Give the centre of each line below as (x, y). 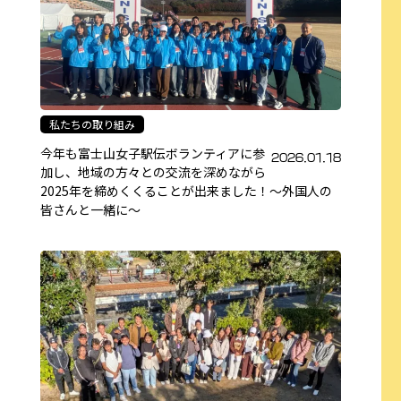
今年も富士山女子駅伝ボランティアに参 (153, 153)
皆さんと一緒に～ (90, 209)
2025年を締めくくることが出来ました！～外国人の (186, 190)
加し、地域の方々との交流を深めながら (153, 171)
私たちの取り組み (92, 124)
